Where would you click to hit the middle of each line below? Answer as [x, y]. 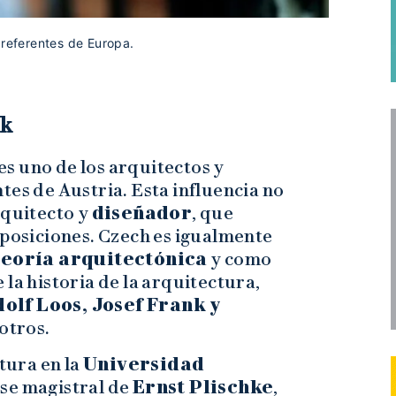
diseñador [142, 213]
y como [240, 259]
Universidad [144, 364]
